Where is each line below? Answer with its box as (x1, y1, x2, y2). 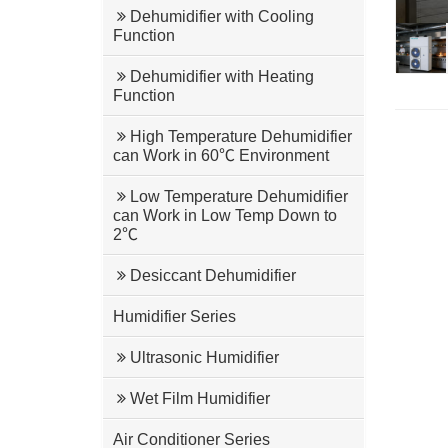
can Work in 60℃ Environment (113, 147, 329, 164)
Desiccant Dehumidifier (126, 267, 296, 284)
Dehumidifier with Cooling (126, 8, 314, 25)
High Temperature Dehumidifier (126, 128, 352, 145)
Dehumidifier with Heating (126, 68, 314, 85)
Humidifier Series (113, 308, 236, 325)
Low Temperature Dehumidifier (126, 188, 348, 205)
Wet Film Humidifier (126, 390, 270, 407)
